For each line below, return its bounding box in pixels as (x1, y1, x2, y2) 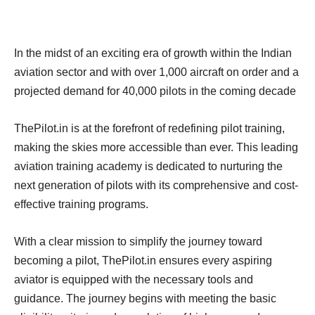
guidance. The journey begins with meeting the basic (14, 292, 276, 304)
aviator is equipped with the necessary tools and (14, 273, 253, 285)
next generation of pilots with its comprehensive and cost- (14, 179, 298, 191)
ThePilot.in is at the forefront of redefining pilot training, (14, 122, 285, 134)
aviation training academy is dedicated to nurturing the (14, 160, 283, 172)
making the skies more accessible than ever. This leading (14, 141, 298, 153)
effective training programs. (14, 198, 148, 210)
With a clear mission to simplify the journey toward (14, 235, 262, 247)
